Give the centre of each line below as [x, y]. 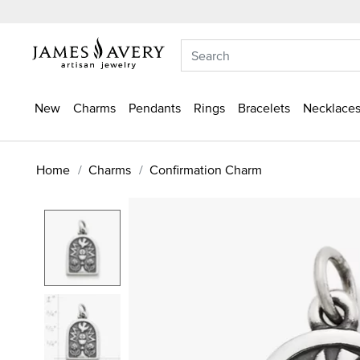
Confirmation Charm [206, 169]
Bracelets [264, 108]
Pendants [155, 108]
